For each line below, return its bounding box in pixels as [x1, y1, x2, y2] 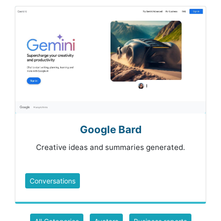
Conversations [30, 177, 75, 185]
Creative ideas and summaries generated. [36, 143, 185, 152]
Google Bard [79, 123, 142, 136]
